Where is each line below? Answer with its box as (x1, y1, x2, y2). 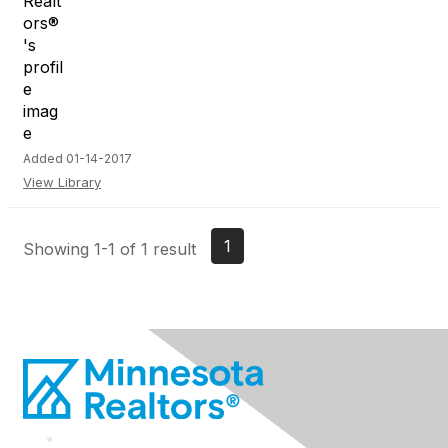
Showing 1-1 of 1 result (23, 238, 196, 259)
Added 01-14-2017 (23, 151, 132, 166)
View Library (23, 174, 101, 190)
